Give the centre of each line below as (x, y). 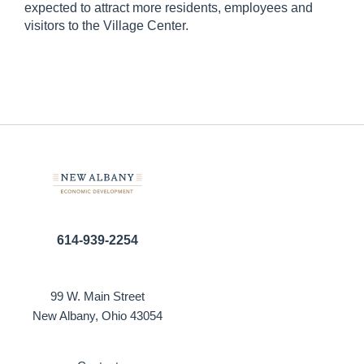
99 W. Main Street (97, 296)
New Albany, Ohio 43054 (97, 316)
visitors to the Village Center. (108, 26)
